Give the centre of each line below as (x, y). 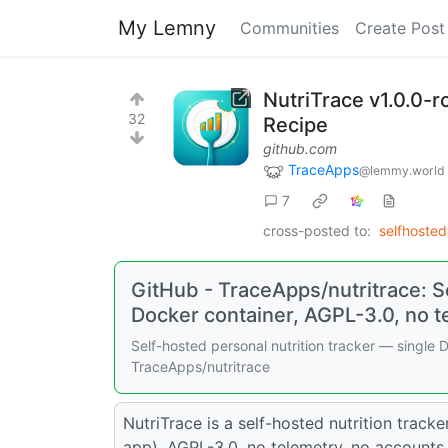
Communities (289, 28)
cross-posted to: (317, 230)
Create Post (400, 28)
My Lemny (167, 28)
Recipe (295, 125)
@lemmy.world (402, 170)
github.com (300, 148)
